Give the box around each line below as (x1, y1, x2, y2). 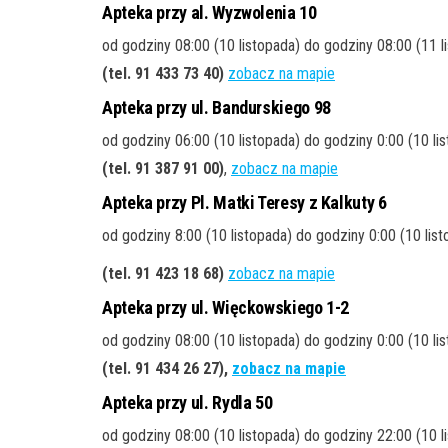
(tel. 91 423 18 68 (102, 264, 219, 283)
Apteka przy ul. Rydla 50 (102, 392, 273, 413)
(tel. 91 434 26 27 (102, 359, 219, 378)
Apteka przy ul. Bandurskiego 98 (102, 97, 331, 118)
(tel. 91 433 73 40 (102, 64, 219, 83)
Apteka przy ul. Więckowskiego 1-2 (102, 297, 350, 318)
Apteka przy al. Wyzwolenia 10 (102, 2, 317, 23)
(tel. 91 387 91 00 (102, 159, 219, 178)
